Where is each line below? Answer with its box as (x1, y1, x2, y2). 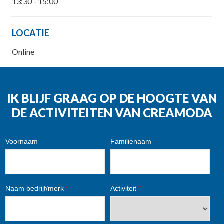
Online (11, 47, 34, 57)
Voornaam (5, 137, 38, 145)
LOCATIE (11, 27, 49, 39)
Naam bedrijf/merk (5, 184, 66, 192)
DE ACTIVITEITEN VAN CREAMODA (11, 105, 212, 120)
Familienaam (110, 137, 151, 145)
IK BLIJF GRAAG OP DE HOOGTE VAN (7, 91, 217, 105)
